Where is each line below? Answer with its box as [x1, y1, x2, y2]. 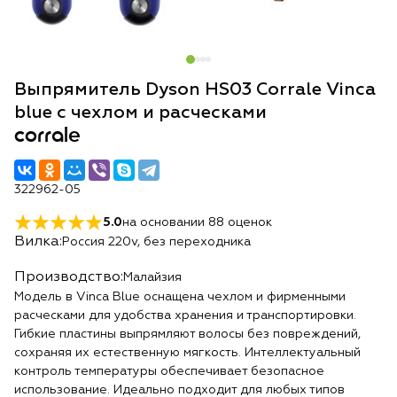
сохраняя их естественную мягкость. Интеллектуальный [14, 346, 361, 359]
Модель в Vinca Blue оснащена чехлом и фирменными [14, 291, 346, 303]
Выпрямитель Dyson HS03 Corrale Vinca [14, 81, 376, 98]
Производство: [14, 270, 123, 284]
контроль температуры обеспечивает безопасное [14, 365, 324, 378]
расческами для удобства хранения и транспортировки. [14, 309, 356, 322]
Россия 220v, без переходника [62, 235, 251, 248]
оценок [224, 216, 272, 229]
